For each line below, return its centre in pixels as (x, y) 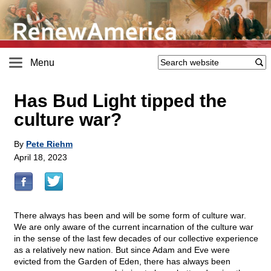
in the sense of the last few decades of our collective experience (136, 239)
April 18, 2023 (41, 158)
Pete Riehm (49, 144)
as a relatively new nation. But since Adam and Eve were (122, 250)
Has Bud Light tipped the (120, 101)
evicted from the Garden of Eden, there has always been (122, 262)
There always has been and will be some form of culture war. (130, 216)
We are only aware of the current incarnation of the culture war (134, 227)
